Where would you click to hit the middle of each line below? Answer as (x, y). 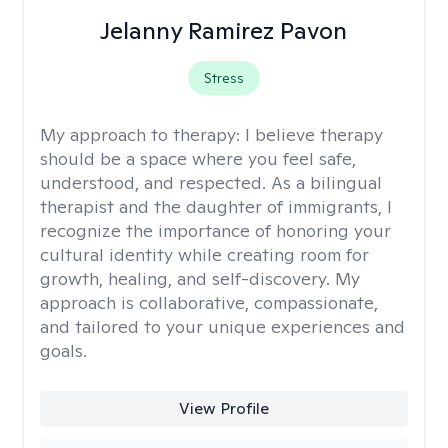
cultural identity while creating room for (204, 254)
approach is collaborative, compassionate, (209, 302)
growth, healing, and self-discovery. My (200, 278)
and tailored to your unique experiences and (222, 326)
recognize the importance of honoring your (215, 230)
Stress (223, 78)
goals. (63, 350)
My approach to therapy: (142, 134)
